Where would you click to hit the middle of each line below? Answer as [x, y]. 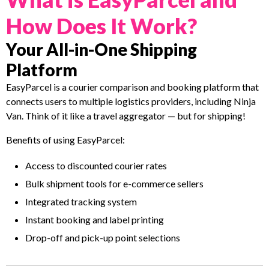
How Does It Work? [101, 26]
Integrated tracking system [81, 201]
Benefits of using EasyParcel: [65, 139]
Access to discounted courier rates [96, 165]
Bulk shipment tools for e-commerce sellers [114, 183]
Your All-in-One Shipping [101, 49]
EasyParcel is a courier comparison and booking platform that [132, 86]
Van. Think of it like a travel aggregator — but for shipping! [126, 115]
